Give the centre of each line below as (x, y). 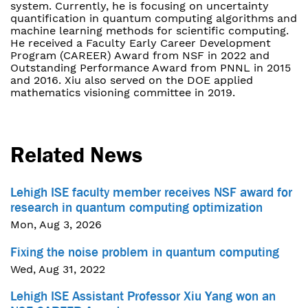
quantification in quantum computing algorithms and (154, 19)
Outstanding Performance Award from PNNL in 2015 (151, 68)
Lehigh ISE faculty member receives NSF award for (151, 193)
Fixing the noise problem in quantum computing (145, 252)
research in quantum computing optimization (136, 208)
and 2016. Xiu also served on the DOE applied (132, 80)
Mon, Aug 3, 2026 (56, 225)
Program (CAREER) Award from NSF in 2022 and (140, 56)
